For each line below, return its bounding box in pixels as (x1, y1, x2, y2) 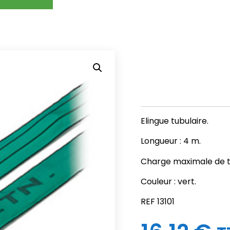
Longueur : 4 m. (141, 135, 201, 147)
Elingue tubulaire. (141, 114, 208, 127)
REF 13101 (141, 196, 175, 208)
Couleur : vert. (141, 176, 196, 187)
